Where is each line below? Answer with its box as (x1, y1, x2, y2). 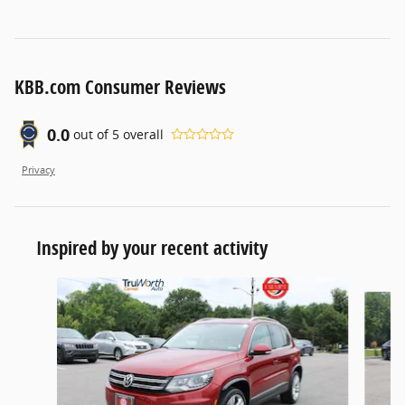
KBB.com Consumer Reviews (14, 73, 226, 99)
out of (73, 126, 112, 144)
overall (119, 126, 164, 144)
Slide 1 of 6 (14, 277, 80, 295)
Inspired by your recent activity (36, 234, 268, 260)
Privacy (22, 163, 55, 176)
